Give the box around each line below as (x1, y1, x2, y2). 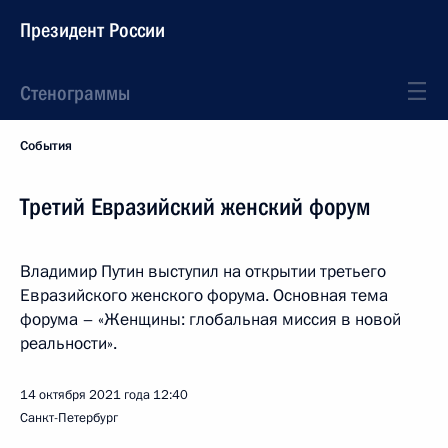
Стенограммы (20, 81, 130, 105)
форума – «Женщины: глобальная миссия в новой (20, 308, 401, 331)
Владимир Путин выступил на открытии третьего (20, 260, 386, 283)
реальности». (20, 332, 117, 355)
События (20, 137, 72, 155)
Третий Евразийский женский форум (20, 193, 371, 221)
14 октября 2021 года (20, 386, 150, 404)
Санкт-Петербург (20, 409, 118, 427)
